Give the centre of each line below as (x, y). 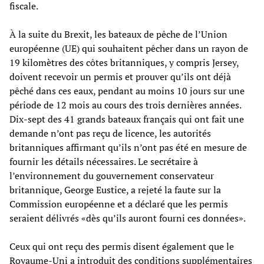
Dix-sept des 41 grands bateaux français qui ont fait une (127, 119)
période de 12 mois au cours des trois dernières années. (125, 105)
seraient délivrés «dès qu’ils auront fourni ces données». (128, 218)
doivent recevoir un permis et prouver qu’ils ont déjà (120, 76)
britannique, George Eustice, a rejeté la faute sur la (115, 189)
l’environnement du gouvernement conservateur (112, 175)
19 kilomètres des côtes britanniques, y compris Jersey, (124, 62)
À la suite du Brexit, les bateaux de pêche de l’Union (118, 34)
